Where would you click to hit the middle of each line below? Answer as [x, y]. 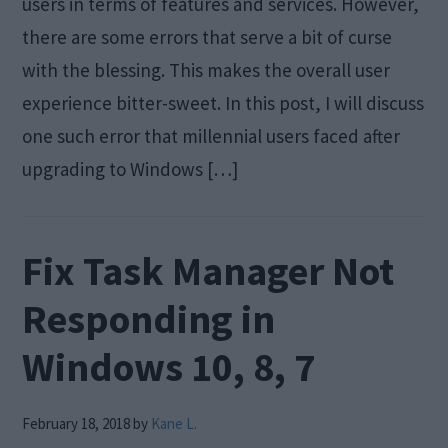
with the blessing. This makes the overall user [206, 69]
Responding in [149, 318]
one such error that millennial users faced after [211, 135]
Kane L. [174, 423]
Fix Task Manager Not [208, 270]
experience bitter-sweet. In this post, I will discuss [223, 102]
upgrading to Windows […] [130, 168]
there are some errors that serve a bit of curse [207, 36]
